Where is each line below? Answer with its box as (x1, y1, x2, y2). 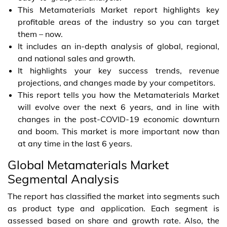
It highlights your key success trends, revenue (18, 65, 219, 75)
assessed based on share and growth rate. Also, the (8, 215, 219, 225)
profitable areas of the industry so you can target (18, 16, 219, 27)
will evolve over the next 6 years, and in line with (18, 101, 219, 112)
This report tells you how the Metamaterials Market (18, 89, 219, 100)
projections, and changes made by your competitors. (18, 77, 215, 88)
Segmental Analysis (8, 171, 119, 186)
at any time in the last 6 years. (18, 138, 132, 148)
